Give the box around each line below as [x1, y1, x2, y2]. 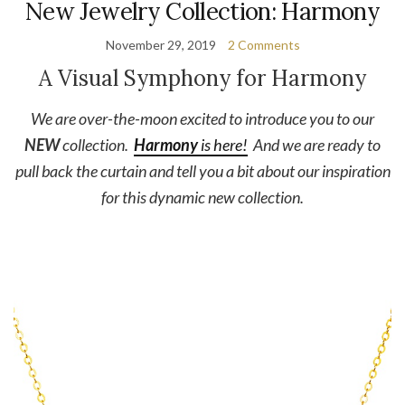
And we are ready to [248, 135, 381, 155]
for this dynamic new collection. [101, 187, 304, 208]
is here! [198, 135, 248, 155]
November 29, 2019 [105, 37, 216, 53]
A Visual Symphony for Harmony [39, 64, 366, 93]
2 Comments [227, 37, 300, 53]
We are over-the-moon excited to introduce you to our [31, 108, 374, 129]
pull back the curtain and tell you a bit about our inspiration [14, 161, 391, 182]
